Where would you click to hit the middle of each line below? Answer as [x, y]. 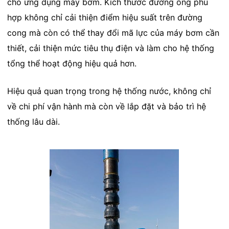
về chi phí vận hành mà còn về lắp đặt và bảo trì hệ [106, 106]
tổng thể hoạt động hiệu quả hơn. [72, 63]
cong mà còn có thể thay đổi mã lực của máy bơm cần [113, 32]
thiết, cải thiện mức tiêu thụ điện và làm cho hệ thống [110, 48]
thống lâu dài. [33, 121]
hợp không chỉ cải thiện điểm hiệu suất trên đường [105, 17]
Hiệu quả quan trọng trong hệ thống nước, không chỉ [109, 91]
